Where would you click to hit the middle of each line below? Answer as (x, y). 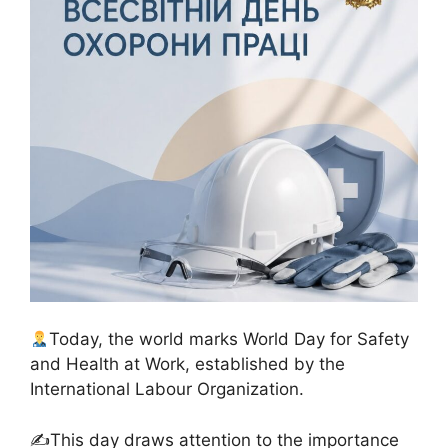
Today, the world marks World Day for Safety (229, 339)
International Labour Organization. (167, 389)
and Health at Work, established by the (187, 364)
